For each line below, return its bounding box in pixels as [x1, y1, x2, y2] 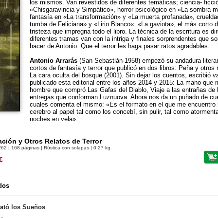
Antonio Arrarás [30, 57, 77, 64]
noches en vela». [30, 115, 78, 123]
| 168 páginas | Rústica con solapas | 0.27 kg [7, 145, 110, 150]
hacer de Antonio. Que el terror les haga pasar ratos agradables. [30, 42, 210, 50]
